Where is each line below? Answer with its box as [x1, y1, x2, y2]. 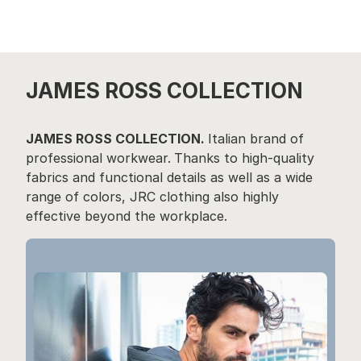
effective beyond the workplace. [26, 208, 227, 225]
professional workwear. [26, 150, 171, 167]
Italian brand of [208, 131, 304, 147]
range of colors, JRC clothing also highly [26, 189, 279, 205]
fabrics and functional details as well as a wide [26, 169, 313, 186]
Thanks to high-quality [174, 150, 314, 167]
